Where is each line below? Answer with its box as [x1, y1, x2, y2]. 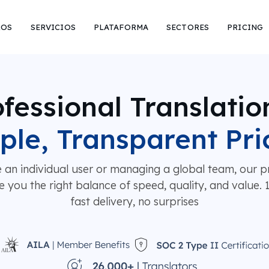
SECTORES [166, 22, 210, 32]
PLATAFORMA [93, 22, 149, 32]
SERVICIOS [30, 22, 76, 32]
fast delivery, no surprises [70, 195, 199, 208]
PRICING [227, 22, 264, 32]
